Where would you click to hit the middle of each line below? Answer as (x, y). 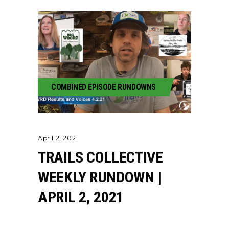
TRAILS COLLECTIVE (100, 157)
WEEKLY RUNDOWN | (100, 177)
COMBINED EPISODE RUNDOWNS (104, 87)
